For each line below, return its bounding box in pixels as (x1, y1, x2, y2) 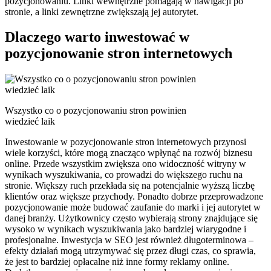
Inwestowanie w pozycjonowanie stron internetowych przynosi (5, 137, 246, 148)
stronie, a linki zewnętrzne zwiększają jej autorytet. (5, 6, 198, 17)
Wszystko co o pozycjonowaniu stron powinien (5, 105, 186, 116)
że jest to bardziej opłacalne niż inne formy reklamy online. (5, 256, 229, 267)
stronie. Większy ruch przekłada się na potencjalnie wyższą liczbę (5, 180, 255, 191)
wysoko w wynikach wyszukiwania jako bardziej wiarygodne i (5, 224, 246, 235)
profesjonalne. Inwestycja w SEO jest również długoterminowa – (5, 235, 253, 246)
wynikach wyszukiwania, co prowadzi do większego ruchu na (5, 169, 243, 180)
